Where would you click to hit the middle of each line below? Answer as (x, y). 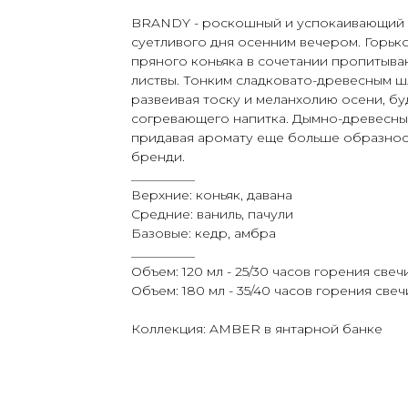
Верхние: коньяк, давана (212, 195)
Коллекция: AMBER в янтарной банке (257, 329)
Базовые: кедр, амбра (204, 234)
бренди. (158, 157)
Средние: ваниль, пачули (212, 214)
